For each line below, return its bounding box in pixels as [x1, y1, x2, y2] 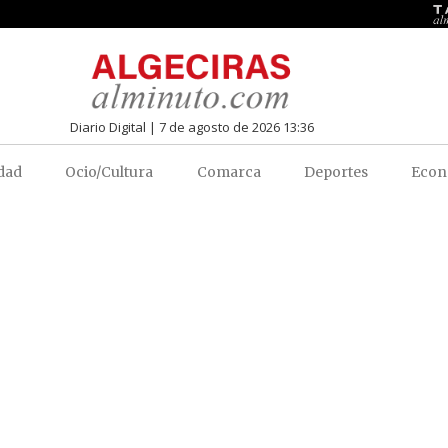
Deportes [304, 162, 368, 181]
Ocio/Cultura [65, 162, 154, 181]
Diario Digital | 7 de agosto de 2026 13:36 [69, 117, 314, 136]
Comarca [196, 162, 261, 181]
